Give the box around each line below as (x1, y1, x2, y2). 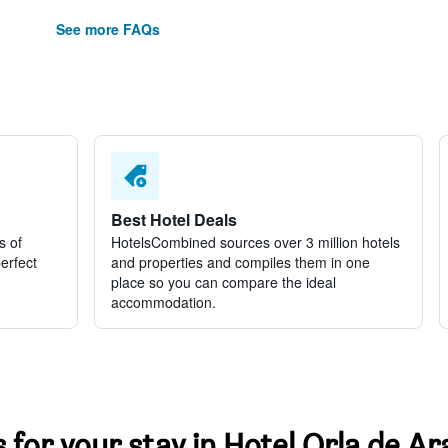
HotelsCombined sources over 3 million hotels (110, 232, 400, 252)
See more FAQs (55, 19, 160, 39)
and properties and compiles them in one (110, 252, 370, 272)
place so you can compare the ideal (110, 272, 336, 292)
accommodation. (110, 292, 216, 312)
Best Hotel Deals (110, 208, 237, 231)
